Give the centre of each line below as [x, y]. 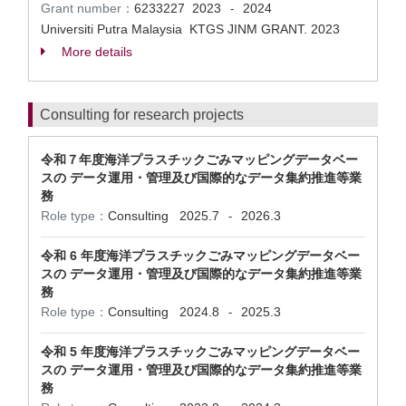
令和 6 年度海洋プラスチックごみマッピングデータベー [200, 256]
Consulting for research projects [142, 115]
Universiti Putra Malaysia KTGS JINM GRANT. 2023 [192, 29]
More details [95, 52]
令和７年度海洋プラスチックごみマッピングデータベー [199, 159]
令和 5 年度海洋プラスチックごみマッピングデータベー [200, 352]
